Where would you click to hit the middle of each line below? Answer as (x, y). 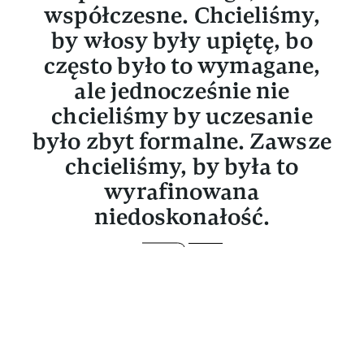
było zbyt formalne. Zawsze (182, 141)
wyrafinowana (182, 191)
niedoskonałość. (182, 217)
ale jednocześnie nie (182, 91)
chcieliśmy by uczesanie (182, 116)
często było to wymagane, (182, 65)
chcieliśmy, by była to (182, 166)
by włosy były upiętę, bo (182, 40)
